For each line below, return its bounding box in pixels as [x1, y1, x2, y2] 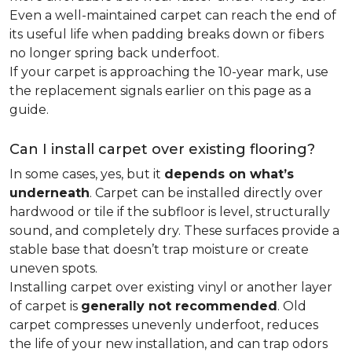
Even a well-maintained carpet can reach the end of [9, 8, 336, 23]
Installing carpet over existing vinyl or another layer [9, 280, 332, 295]
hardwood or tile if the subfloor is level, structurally [9, 204, 330, 219]
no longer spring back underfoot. [9, 46, 219, 60]
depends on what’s [164, 167, 294, 181]
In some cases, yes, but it [9, 167, 164, 181]
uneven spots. [9, 261, 97, 276]
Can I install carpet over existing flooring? [9, 141, 315, 158]
